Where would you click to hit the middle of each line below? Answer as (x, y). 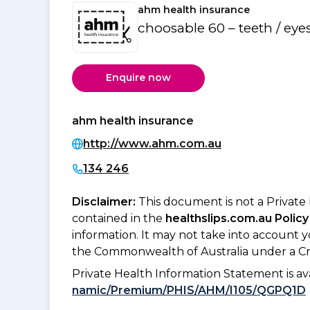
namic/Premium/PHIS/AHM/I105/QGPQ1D (189, 290)
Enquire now (138, 78)
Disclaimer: (105, 201)
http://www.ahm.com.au (152, 143)
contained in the (119, 218)
